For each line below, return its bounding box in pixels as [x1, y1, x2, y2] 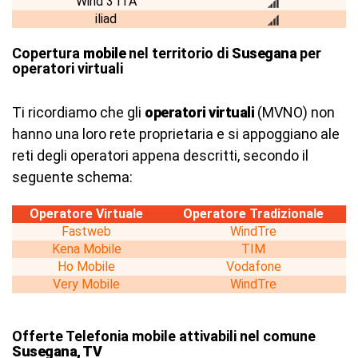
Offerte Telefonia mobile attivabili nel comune [12, 328, 316, 344]
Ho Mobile [58, 259, 115, 274]
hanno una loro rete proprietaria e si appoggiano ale [12, 125, 340, 142]
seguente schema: [12, 169, 133, 185]
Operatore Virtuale [30, 206, 143, 221]
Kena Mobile [51, 241, 121, 257]
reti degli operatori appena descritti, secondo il [12, 147, 308, 164]
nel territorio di [125, 45, 232, 62]
